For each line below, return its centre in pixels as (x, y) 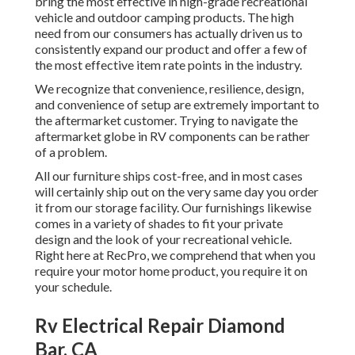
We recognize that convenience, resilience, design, (169, 89)
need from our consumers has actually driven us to (169, 33)
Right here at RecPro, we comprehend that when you (175, 255)
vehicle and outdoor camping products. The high (164, 17)
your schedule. (73, 287)
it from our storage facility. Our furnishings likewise (173, 208)
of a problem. (71, 152)
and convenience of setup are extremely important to (177, 105)
